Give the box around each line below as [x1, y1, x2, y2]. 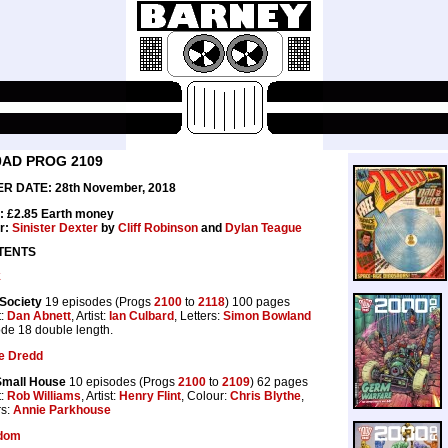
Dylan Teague [225, 221, 302, 235]
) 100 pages [225, 294, 290, 309]
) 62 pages [250, 374, 308, 389]
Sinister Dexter [12, 221, 98, 235]
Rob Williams [7, 388, 81, 403]
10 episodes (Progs [66, 374, 178, 389]
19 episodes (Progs [42, 294, 154, 309]
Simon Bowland [223, 308, 311, 323]
